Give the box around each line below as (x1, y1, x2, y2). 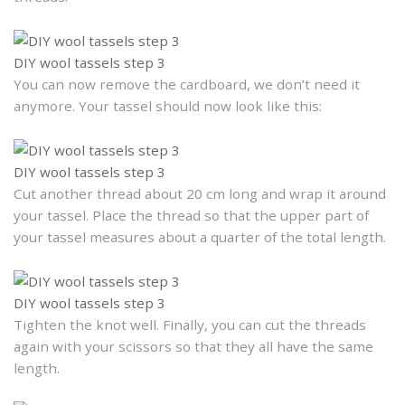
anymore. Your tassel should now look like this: (14, 97, 322, 116)
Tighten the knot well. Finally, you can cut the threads (14, 316, 366, 334)
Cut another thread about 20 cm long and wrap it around (14, 184, 386, 203)
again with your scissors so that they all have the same (14, 337, 373, 356)
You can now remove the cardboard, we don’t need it (14, 75, 360, 94)
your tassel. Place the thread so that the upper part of (14, 206, 369, 225)
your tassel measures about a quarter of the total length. (14, 228, 386, 247)
